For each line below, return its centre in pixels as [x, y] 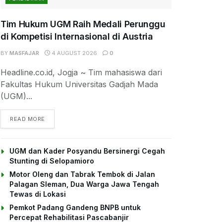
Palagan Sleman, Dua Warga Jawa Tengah [84, 184]
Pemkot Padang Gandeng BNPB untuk [75, 207]
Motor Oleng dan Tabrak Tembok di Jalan [82, 174]
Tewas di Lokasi [38, 194]
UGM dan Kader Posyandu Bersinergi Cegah [87, 151]
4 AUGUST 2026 [74, 53]
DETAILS [57, 118]
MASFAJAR [24, 53]
